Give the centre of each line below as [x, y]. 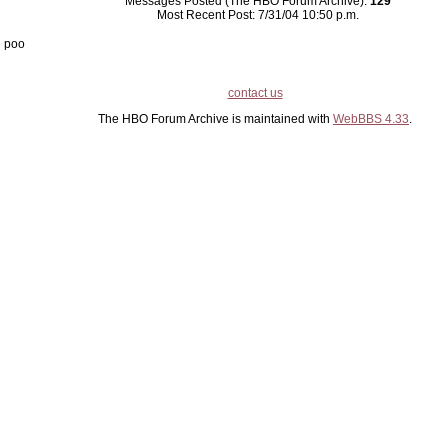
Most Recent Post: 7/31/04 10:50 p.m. [258, 15]
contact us [255, 93]
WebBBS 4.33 [371, 119]
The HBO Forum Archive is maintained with [215, 119]
